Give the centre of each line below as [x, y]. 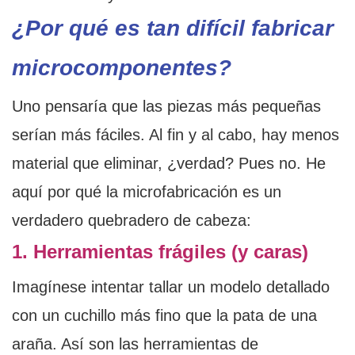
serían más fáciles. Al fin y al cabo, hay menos [176, 135]
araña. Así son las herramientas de [135, 344]
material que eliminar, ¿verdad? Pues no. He [169, 164]
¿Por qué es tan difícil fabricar [173, 29]
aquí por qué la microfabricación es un [147, 192]
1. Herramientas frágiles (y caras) [160, 252]
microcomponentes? [122, 68]
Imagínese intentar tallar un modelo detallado [171, 287]
